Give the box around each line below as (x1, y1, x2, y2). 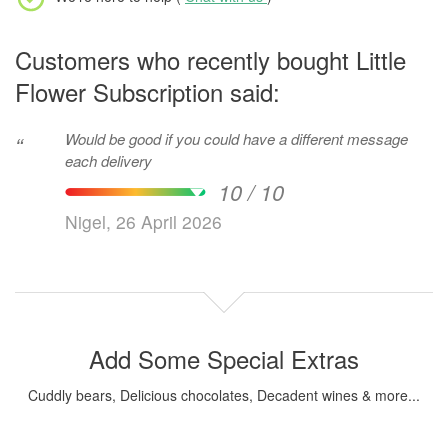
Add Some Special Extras (89, 341, 359, 377)
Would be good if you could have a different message (65, 128, 408, 150)
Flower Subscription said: (15, 74, 280, 110)
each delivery (65, 150, 152, 172)
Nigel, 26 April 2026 (65, 209, 222, 235)
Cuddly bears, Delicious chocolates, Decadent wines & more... (28, 385, 420, 406)
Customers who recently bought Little (15, 42, 406, 78)
